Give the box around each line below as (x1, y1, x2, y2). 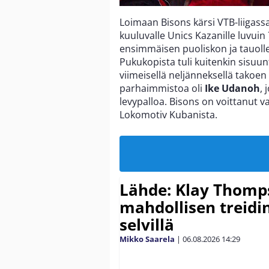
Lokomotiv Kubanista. (119, 107, 217, 121)
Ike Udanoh (205, 81, 260, 95)
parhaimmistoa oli (119, 81, 205, 95)
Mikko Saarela (119, 233, 175, 244)
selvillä (119, 213, 174, 235)
